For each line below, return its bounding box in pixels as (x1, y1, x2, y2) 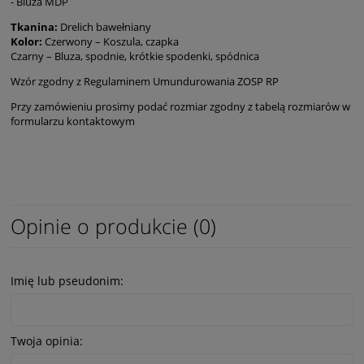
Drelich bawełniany (58, 19, 151, 35)
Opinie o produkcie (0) (11, 212, 216, 240)
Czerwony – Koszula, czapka (42, 34, 179, 50)
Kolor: (11, 34, 42, 50)
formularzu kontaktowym (11, 114, 135, 129)
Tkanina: (11, 19, 58, 35)
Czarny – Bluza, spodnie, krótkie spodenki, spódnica (11, 49, 259, 64)
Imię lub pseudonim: (11, 273, 123, 289)
